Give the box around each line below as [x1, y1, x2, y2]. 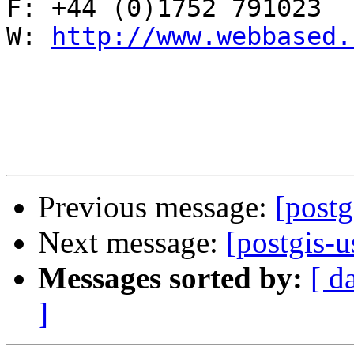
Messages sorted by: [38, 261, 303, 296]
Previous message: [38, 190, 275, 224]
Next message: [38, 225, 226, 260]
